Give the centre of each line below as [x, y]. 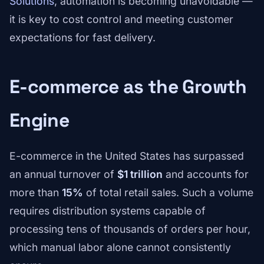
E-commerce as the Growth [128, 87]
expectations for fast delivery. [82, 38]
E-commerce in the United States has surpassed [127, 156]
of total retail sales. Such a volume [168, 193]
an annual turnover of [63, 174]
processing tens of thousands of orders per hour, [130, 229]
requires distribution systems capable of [108, 211]
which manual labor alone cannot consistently [120, 247]
